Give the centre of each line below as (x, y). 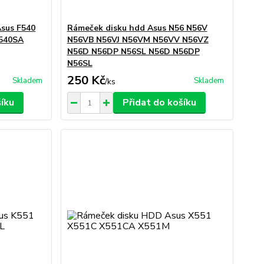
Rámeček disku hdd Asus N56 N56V (137, 28)
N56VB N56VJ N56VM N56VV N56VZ (138, 40)
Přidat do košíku (159, 103)
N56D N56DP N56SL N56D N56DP (133, 52)
